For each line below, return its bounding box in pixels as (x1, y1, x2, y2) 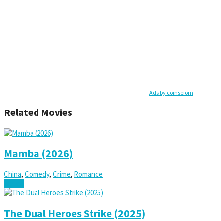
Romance (74, 169, 103, 179)
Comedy (25, 169, 49, 179)
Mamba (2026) (4, 146, 73, 160)
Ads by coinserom (149, 88, 193, 96)
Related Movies (4, 106, 72, 118)
